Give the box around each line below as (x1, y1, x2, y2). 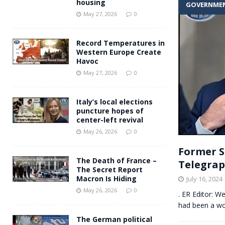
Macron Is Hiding (76, 173, 137, 183)
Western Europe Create (76, 47, 161, 57)
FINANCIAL (147, 31, 177, 40)
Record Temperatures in (76, 38, 165, 48)
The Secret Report (76, 164, 143, 174)
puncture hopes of (76, 105, 144, 116)
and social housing (72, 30, 142, 40)
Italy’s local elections (76, 96, 153, 106)
